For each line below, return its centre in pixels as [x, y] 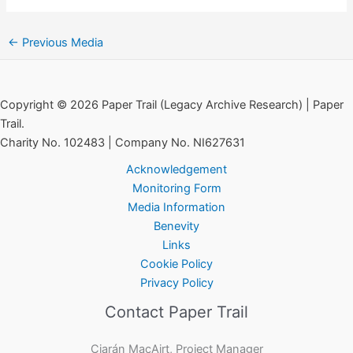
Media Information [176, 208]
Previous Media [61, 43]
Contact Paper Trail [176, 312]
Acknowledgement [176, 170]
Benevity [176, 227]
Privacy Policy [176, 283]
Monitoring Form [176, 189]
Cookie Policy [176, 264]
